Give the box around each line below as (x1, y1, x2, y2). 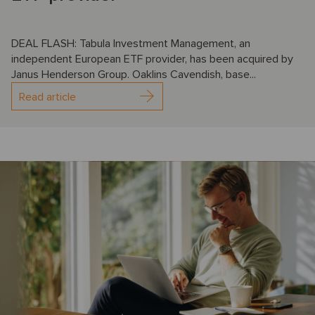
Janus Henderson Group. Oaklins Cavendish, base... (11, 67, 256, 82)
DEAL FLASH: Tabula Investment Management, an (11, 36, 250, 51)
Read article (19, 89, 76, 104)
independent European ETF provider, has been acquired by (11, 51, 293, 66)
